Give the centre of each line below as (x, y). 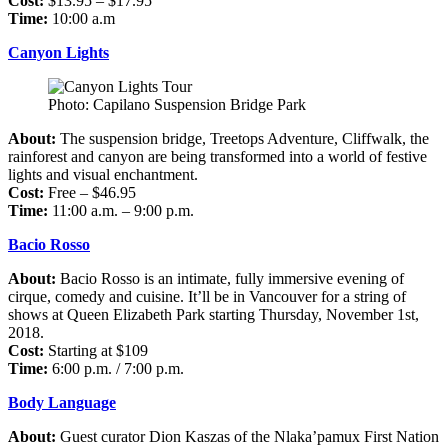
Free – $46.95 (90, 192)
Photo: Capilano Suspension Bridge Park (177, 104)
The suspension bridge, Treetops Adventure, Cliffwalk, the (242, 138)
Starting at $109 (96, 350)
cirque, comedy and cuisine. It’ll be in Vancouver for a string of (207, 296)
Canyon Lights (58, 52)
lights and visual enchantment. (103, 174)
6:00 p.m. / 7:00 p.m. (116, 368)
